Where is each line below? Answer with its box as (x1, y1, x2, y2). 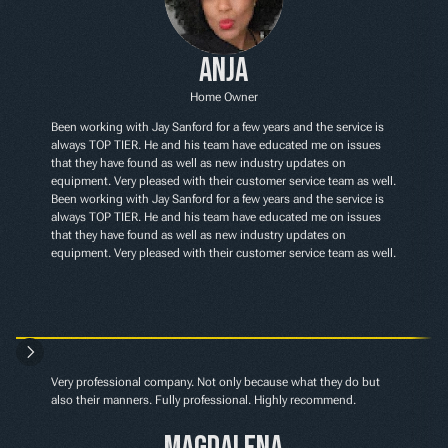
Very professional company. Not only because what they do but (51, 375, 381, 389)
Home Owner (189, 90, 258, 104)
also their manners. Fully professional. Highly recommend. (51, 393, 357, 407)
